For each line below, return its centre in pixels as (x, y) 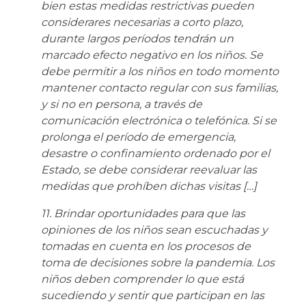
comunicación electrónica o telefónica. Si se (159, 120)
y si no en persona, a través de (122, 104)
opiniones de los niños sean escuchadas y (154, 229)
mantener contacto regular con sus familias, (159, 87)
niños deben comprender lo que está (142, 279)
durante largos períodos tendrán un (137, 38)
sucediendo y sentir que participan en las (153, 295)
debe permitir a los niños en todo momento (160, 71)
